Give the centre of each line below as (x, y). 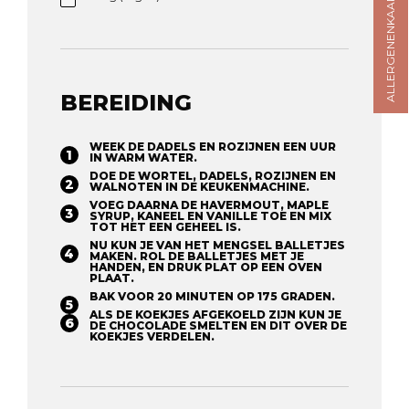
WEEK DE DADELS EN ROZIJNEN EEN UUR (212, 146)
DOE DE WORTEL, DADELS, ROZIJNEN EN (212, 175)
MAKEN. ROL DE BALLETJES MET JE (196, 256)
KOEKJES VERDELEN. (152, 336)
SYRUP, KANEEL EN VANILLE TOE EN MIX (210, 215)
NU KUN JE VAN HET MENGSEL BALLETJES (217, 245)
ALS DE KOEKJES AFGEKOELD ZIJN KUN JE (215, 314)
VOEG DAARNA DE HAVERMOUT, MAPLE (209, 204)
